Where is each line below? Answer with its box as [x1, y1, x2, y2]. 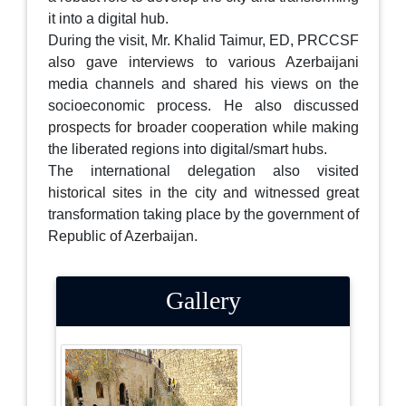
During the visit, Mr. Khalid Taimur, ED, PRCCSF [48, 32, 359, 48]
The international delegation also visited [48, 162, 359, 179]
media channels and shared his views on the [48, 75, 359, 92]
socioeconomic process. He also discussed [48, 97, 359, 113]
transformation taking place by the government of [48, 206, 359, 222]
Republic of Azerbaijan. [48, 227, 198, 244]
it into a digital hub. [48, 10, 169, 26]
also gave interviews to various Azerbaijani [48, 53, 359, 70]
